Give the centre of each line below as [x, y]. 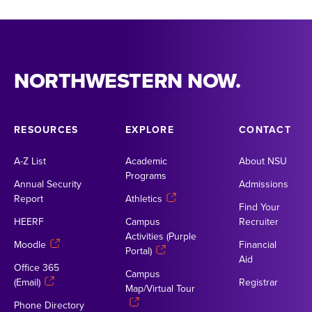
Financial [258, 244]
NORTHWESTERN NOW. [127, 80]
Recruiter [259, 221]
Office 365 [37, 267]
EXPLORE [150, 130]
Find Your [260, 207]
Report [29, 198]
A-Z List [30, 161]
